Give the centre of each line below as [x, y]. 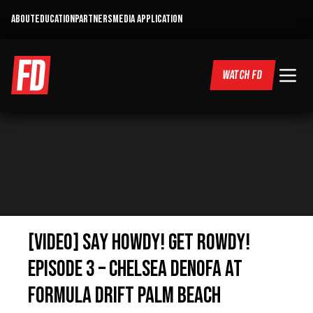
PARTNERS [94, 19]
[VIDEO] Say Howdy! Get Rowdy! [139, 243]
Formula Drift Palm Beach [124, 296]
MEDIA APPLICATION [147, 19]
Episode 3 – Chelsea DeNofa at [135, 269]
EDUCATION [55, 19]
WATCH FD [243, 75]
